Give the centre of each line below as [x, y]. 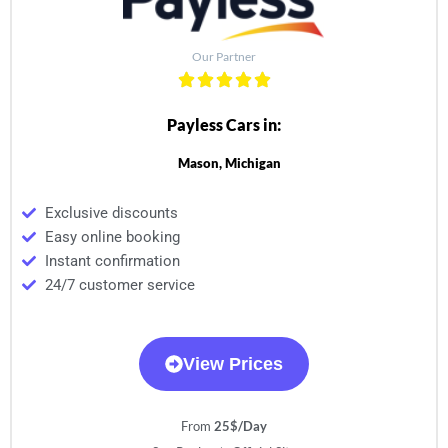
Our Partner [224, 56]
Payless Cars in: [224, 124]
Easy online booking [112, 236]
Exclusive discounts [111, 212]
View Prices [233, 363]
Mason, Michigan [229, 162]
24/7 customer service [119, 284]
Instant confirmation [112, 260]
